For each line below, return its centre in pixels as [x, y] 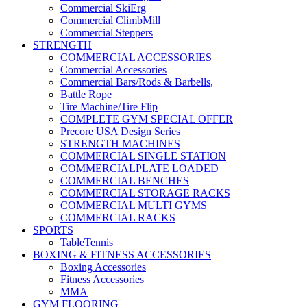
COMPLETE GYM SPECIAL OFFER [147, 119]
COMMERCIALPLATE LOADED [139, 168]
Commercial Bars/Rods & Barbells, [137, 82]
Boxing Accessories [103, 267]
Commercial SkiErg [103, 8]
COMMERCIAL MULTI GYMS [134, 205]
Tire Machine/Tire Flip [109, 107]
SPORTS [53, 230]
